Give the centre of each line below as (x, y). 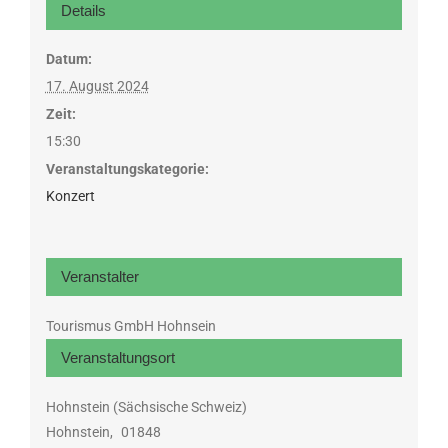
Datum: (68, 58)
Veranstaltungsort (117, 357)
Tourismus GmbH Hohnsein (130, 325)
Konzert (70, 195)
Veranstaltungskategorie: (127, 168)
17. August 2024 (97, 85)
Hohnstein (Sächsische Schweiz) (146, 406)
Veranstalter (99, 276)
